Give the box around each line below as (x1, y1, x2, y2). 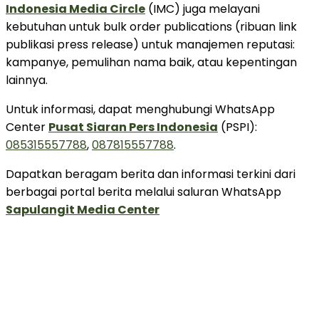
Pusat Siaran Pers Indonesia (48, 118, 218, 135)
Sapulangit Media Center (6, 201, 159, 218)
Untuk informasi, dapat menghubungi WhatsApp (6, 100, 275, 117)
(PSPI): (218, 118, 257, 135)
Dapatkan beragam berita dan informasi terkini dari (6, 165, 296, 182)
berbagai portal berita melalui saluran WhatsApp (6, 183, 281, 200)
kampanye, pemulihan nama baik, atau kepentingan (6, 53, 297, 70)
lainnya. (6, 71, 48, 88)
